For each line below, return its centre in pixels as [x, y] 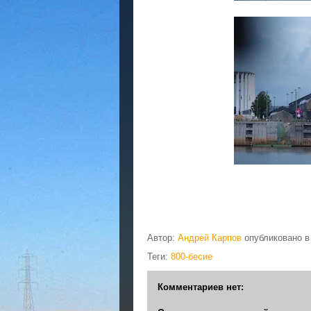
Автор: [162, 237]
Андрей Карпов [210, 237]
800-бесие [192, 256]
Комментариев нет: [201, 287]
